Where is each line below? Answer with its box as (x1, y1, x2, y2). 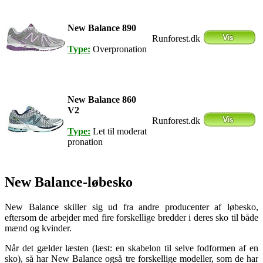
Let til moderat (90, 126, 147, 137)
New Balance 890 (68, 23, 136, 33)
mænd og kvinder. (5, 223, 72, 234)
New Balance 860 (68, 95, 136, 105)
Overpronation (90, 44, 147, 55)
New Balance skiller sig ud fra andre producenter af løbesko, (5, 202, 258, 213)
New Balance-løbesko (5, 174, 133, 190)
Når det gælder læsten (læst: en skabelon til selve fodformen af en (5, 243, 258, 254)
